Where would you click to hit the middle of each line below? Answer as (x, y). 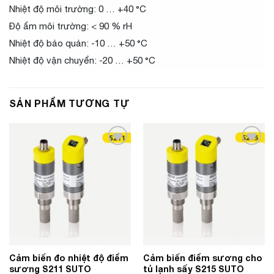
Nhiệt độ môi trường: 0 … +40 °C (78, 9)
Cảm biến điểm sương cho (202, 257)
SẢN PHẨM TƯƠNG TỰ (69, 103)
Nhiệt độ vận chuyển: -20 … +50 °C (82, 61)
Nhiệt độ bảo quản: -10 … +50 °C (78, 43)
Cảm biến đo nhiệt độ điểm (68, 257)
